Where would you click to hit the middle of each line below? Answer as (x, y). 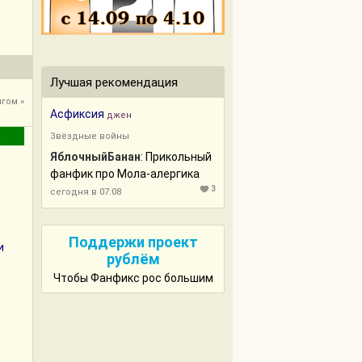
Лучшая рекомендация (114, 82)
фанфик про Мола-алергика (125, 174)
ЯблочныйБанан (95, 157)
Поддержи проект (133, 242)
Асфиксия (77, 114)
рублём (133, 259)
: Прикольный (176, 157)
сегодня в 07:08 (86, 192)
